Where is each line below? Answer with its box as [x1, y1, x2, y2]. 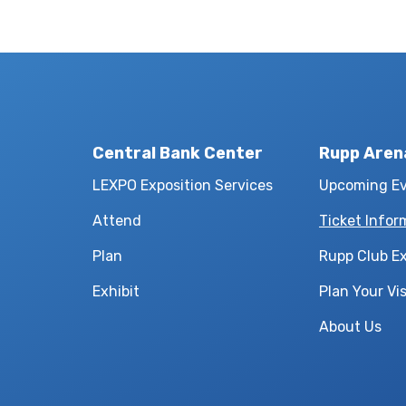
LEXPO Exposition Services [92, 177, 273, 194]
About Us [319, 318, 382, 335]
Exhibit [92, 283, 140, 300]
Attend [92, 212, 141, 229]
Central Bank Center [92, 143, 263, 163]
